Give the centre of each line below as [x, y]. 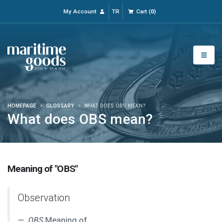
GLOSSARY [60, 106]
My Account [80, 11]
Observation [44, 198]
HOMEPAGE [22, 106]
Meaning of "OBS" [42, 169]
